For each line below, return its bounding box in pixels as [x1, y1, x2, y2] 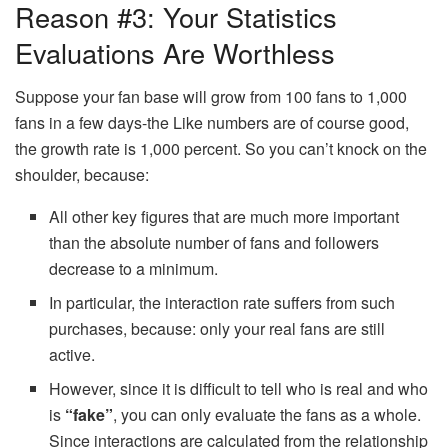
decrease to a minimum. [49, 257, 219, 281]
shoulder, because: [15, 163, 149, 187]
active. [49, 343, 96, 367]
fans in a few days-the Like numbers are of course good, [15, 111, 409, 135]
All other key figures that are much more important [49, 205, 400, 229]
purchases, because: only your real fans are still [49, 317, 386, 341]
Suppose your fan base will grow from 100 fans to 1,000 [15, 85, 407, 109]
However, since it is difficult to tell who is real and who [49, 377, 429, 401]
